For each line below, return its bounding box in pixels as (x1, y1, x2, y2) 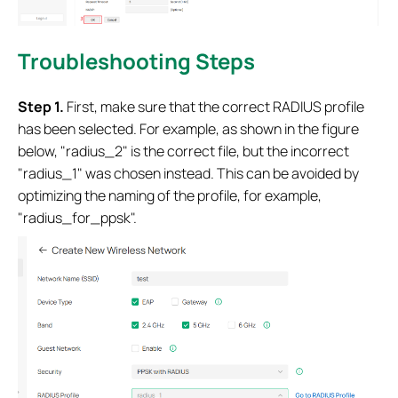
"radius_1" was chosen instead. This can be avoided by (18, 163, 359, 183)
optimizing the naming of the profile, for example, (18, 185, 322, 205)
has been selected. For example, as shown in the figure (18, 118, 359, 139)
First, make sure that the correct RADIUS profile (64, 96, 364, 116)
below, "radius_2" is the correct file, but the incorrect (18, 140, 349, 161)
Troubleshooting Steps (18, 45, 255, 76)
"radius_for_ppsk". (18, 207, 137, 227)
